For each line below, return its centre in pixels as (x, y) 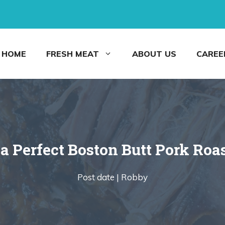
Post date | (98, 177)
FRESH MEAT (73, 54)
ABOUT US (154, 54)
